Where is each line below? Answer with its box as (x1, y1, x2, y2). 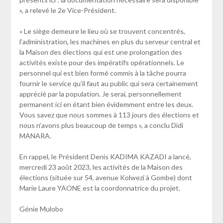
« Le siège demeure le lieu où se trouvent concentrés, (19, 26, 185, 35)
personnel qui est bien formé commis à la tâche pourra (19, 68, 186, 77)
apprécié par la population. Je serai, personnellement (19, 89, 182, 98)
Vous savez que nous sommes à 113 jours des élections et (19, 110, 199, 119)
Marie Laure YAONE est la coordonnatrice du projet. (19, 183, 180, 192)
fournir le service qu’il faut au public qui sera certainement (19, 79, 198, 88)
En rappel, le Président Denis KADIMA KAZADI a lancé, (19, 152, 191, 161)
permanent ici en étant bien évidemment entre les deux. (19, 100, 193, 109)
